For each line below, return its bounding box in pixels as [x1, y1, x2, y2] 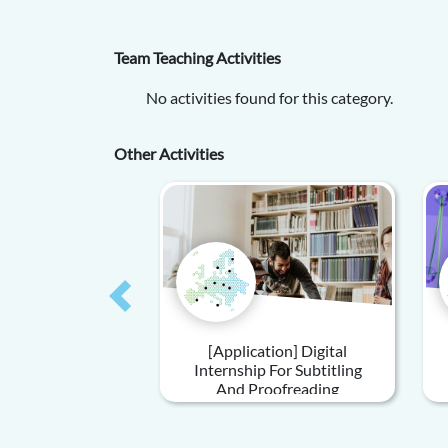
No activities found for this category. [146, 88, 393, 107]
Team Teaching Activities [114, 48, 281, 67]
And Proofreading [216, 379, 339, 398]
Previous [120, 296, 182, 316]
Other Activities [114, 144, 224, 163]
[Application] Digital [208, 341, 347, 360]
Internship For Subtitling [193, 360, 362, 379]
